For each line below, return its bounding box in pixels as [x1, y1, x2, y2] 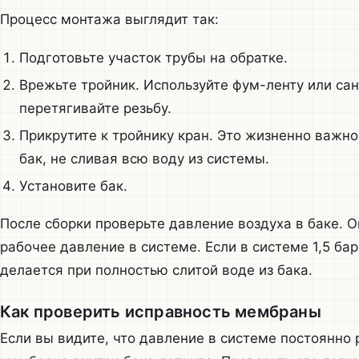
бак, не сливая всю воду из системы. [18, 150, 269, 167]
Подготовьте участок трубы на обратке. [18, 49, 288, 66]
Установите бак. [18, 177, 127, 194]
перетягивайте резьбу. [18, 99, 171, 116]
